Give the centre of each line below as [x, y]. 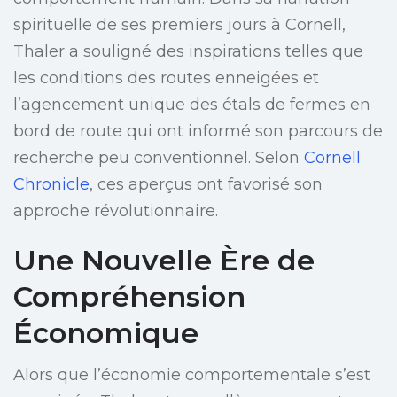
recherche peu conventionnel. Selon [159, 158]
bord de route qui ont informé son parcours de [198, 132]
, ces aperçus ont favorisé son [206, 185]
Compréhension [129, 297]
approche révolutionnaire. [116, 211]
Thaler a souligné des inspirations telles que [188, 52]
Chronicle [51, 185]
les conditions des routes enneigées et [166, 78]
